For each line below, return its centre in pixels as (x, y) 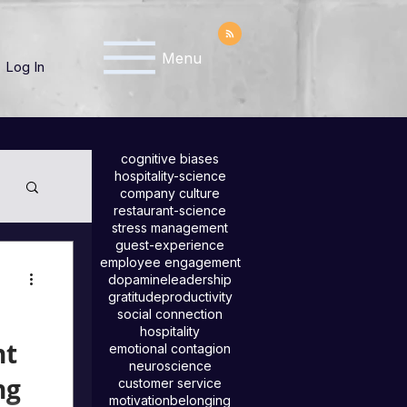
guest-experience (170, 245)
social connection (170, 314)
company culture (170, 193)
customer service (170, 383)
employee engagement (170, 262)
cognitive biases (170, 159)
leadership (200, 279)
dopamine (138, 279)
